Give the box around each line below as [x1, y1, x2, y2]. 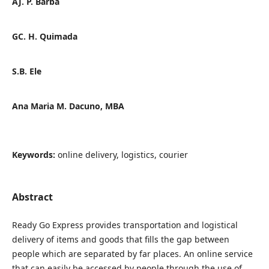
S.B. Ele [11, 65, 41, 77]
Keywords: [11, 148, 58, 160]
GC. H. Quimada [11, 30, 77, 42]
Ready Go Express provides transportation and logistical [11, 219, 238, 231]
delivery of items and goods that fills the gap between [11, 233, 229, 245]
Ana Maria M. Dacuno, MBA [11, 100, 124, 112]
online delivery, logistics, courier [57, 148, 188, 160]
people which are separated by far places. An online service [11, 247, 253, 259]
